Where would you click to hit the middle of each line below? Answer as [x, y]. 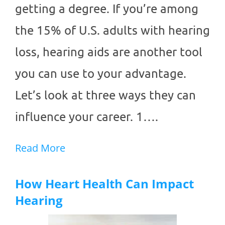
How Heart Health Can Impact [104, 184]
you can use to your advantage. [101, 73]
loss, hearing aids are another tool [109, 52]
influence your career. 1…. [87, 117]
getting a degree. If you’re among [107, 9]
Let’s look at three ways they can [105, 95]
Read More [40, 148]
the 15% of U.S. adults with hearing [113, 30]
